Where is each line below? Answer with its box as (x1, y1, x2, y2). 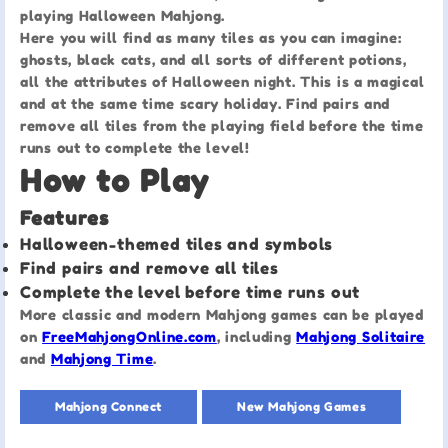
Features (20, 207, 109, 230)
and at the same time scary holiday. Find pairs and (20, 95, 391, 113)
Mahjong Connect (55, 399, 162, 415)
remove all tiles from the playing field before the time (20, 117, 424, 135)
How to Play (20, 163, 210, 200)
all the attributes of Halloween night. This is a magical (20, 73, 425, 91)
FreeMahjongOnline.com (42, 328, 217, 346)
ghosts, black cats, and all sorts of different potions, (20, 51, 407, 69)
